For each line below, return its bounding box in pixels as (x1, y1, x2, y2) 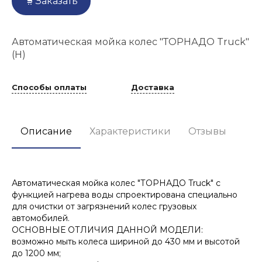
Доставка (131, 82, 174, 92)
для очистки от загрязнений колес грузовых (12, 201, 196, 212)
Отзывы (188, 125, 226, 137)
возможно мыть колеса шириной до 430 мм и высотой (12, 236, 240, 247)
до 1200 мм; (12, 247, 61, 258)
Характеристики (89, 125, 171, 137)
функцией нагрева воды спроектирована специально (12, 189, 237, 200)
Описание (20, 125, 72, 137)
